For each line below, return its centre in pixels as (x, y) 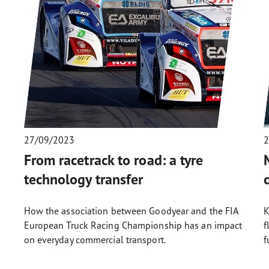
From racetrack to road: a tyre (113, 160)
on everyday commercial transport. (95, 239)
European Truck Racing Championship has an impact (133, 225)
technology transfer (83, 179)
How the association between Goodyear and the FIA (131, 210)
